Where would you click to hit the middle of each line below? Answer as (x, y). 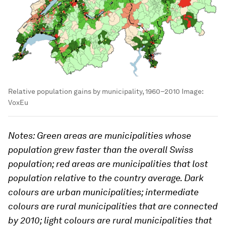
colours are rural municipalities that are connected (113, 206)
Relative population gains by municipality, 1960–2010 (94, 91)
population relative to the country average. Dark (106, 178)
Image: (192, 91)
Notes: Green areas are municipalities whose (100, 135)
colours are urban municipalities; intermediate (103, 192)
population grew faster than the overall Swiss (101, 149)
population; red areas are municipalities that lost (108, 163)
